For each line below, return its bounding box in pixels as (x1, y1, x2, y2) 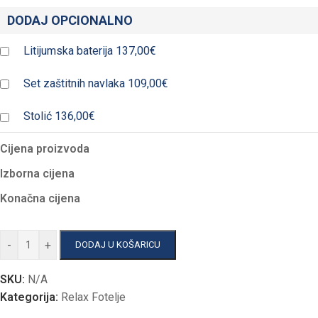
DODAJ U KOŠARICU (75, 239, 160, 251)
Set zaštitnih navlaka (23, 77, 125, 91)
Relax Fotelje (61, 290, 126, 305)
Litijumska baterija (23, 43, 113, 57)
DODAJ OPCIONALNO (7, 12, 133, 28)
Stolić (23, 109, 52, 124)
